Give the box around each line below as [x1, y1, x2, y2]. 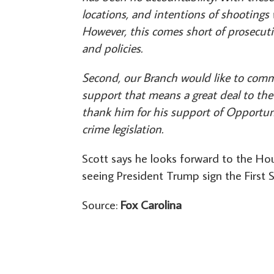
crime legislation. [82, 120, 164, 137]
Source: [82, 196, 121, 213]
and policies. [82, 40, 143, 56]
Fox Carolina [120, 196, 182, 213]
